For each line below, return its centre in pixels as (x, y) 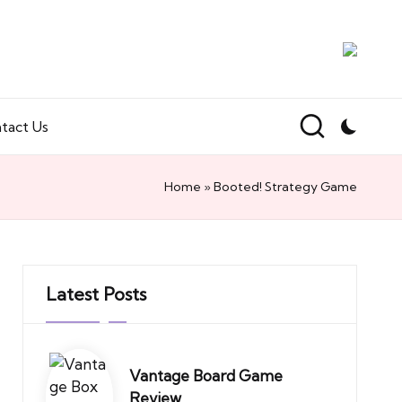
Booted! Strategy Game (285, 187)
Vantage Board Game (205, 375)
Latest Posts (96, 294)
